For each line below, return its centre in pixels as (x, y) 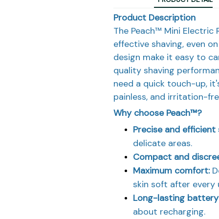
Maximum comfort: (171, 170)
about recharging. (169, 211)
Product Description (154, 17)
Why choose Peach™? (158, 113)
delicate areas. (163, 143)
